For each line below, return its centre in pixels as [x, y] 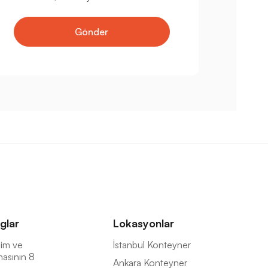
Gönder [92, 32]
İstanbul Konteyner [152, 245]
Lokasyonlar [143, 223]
